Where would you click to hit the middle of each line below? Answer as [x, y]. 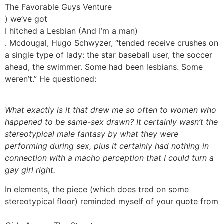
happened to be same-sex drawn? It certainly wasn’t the [111, 122]
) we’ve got [26, 19]
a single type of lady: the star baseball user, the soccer [109, 55]
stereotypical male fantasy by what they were [92, 134]
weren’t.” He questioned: [51, 79]
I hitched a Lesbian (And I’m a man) [71, 31]
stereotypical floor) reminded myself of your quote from [112, 201]
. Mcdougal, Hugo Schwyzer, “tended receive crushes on [112, 43]
